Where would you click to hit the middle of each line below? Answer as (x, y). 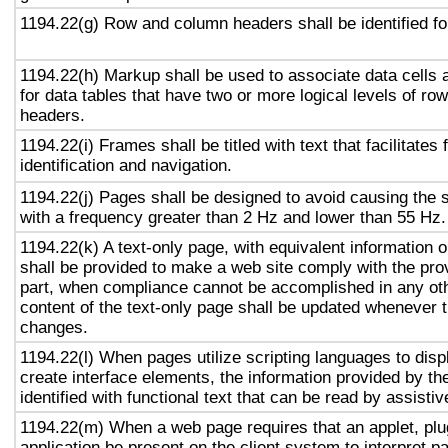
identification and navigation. (126, 165)
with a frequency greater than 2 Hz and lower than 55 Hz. (233, 217)
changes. (54, 327)
